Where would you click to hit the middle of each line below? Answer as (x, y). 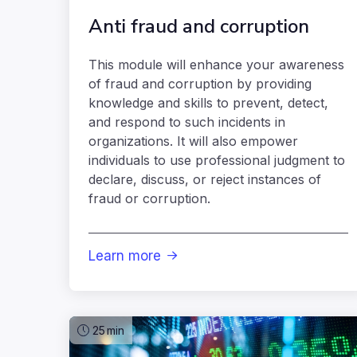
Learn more (125, 256)
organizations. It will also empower (193, 141)
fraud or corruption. (149, 199)
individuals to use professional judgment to (217, 161)
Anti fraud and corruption (199, 27)
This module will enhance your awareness (216, 65)
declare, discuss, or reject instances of (205, 180)
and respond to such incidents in (187, 122)
